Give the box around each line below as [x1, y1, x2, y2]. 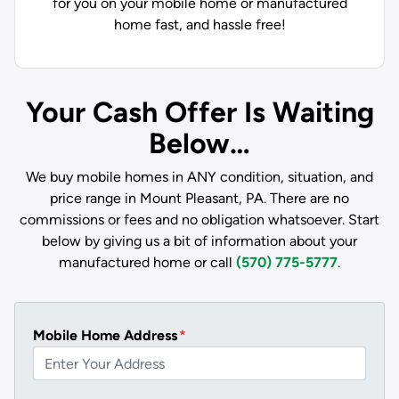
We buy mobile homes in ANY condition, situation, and [26, 168, 373, 185]
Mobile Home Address [33, 327, 177, 344]
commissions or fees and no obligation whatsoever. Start [20, 211, 379, 228]
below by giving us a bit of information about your [42, 232, 357, 249]
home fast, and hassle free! [113, 16, 286, 33]
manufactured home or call [59, 254, 236, 271]
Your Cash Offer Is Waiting [25, 95, 374, 129]
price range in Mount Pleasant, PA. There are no [50, 190, 349, 207]
